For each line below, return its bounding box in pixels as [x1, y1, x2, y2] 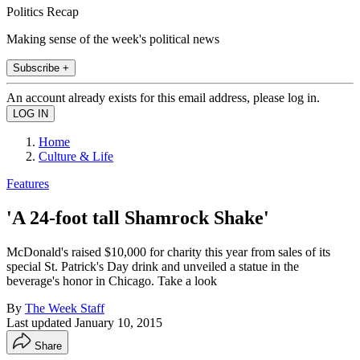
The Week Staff [25, 301, 104, 315]
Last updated [6, 315, 75, 329]
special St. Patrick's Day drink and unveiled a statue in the [6, 259, 299, 273]
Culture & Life [39, 149, 113, 163]
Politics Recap [6, 4, 79, 18]
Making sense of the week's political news [6, 31, 219, 46]
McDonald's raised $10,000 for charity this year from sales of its [6, 244, 330, 259]
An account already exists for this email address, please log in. [6, 90, 320, 104]
